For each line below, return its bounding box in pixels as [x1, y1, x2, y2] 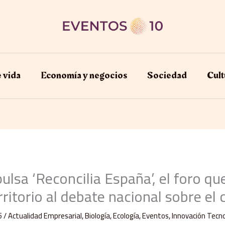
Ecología [113, 208, 140, 223]
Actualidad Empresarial [8, 208, 82, 223]
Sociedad [147, 67, 187, 83]
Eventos [142, 208, 169, 223]
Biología [85, 208, 110, 223]
